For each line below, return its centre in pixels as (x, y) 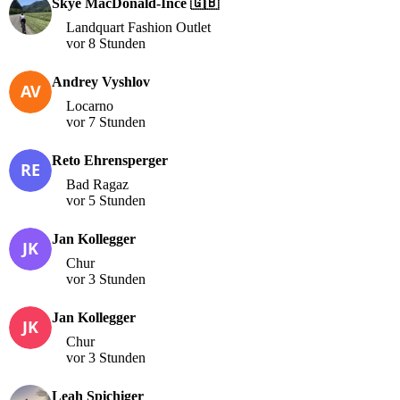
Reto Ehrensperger (110, 160)
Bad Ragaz (97, 184)
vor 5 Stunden (106, 200)
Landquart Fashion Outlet (138, 27)
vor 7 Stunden (106, 121)
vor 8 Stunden (106, 43)
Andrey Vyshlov (101, 81)
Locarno (90, 105)
